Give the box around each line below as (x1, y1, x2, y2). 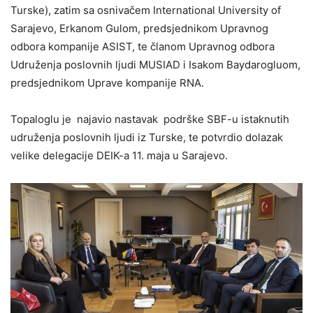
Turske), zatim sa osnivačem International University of (10, 3, 281, 17)
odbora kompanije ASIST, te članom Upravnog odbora (10, 39, 275, 53)
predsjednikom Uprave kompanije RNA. (10, 75, 204, 89)
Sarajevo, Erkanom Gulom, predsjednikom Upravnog (10, 21, 268, 35)
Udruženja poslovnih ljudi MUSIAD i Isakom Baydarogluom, (10, 57, 300, 71)
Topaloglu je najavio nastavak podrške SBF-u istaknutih (10, 112, 289, 126)
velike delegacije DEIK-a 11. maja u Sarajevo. (10, 148, 228, 162)
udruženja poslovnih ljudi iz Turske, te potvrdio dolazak (10, 130, 286, 144)
